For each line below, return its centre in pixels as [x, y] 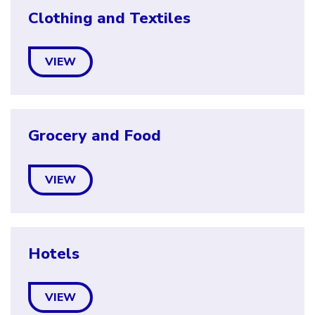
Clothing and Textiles [109, 18]
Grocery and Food [95, 136]
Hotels [54, 253]
